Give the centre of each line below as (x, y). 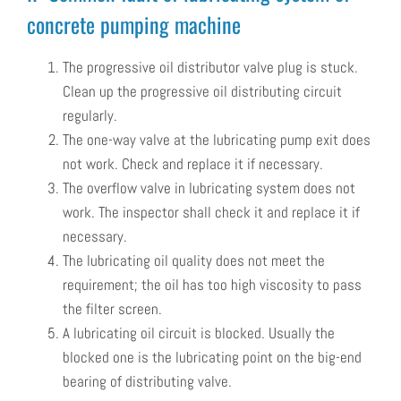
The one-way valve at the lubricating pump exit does (217, 140)
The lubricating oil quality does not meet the (194, 261)
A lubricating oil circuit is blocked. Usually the (199, 333)
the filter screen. (112, 309)
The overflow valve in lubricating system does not (209, 188)
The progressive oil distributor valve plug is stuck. (210, 68)
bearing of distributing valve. (147, 382)
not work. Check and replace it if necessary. (193, 164)
